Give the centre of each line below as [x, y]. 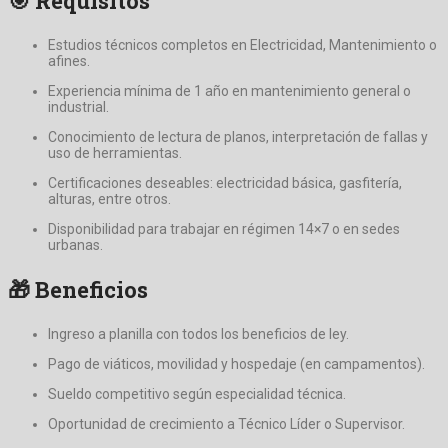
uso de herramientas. [115, 152]
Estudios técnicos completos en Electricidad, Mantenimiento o [242, 44]
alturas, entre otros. [109, 198]
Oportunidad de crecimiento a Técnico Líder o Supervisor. [226, 423]
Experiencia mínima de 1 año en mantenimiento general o [229, 90]
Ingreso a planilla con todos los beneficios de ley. [198, 333]
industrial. [78, 106]
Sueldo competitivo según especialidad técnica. [197, 393]
